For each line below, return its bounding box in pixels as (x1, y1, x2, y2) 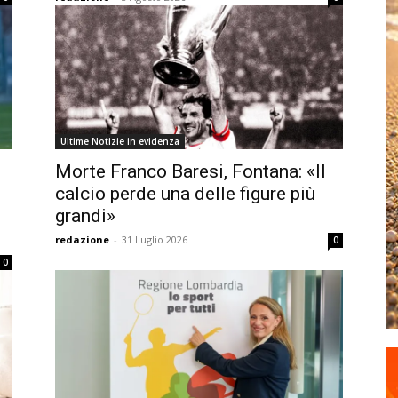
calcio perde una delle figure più (55, 183, 315, 204)
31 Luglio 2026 (122, 233, 187, 246)
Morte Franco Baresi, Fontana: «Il (55, 161, 326, 182)
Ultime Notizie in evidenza (60, 135, 179, 147)
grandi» (55, 205, 115, 227)
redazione (55, 233, 109, 246)
